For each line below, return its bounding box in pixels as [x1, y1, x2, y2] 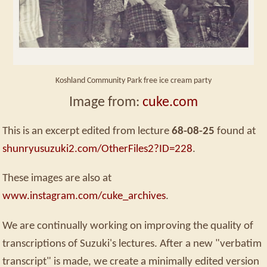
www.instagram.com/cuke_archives [2, 190, 166, 203]
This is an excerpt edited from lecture [2, 125, 169, 138]
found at [217, 125, 256, 138]
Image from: [69, 95, 142, 110]
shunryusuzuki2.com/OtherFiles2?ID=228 [2, 143, 193, 156]
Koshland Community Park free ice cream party [55, 76, 212, 85]
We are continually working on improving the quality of [2, 219, 253, 232]
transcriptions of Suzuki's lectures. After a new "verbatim [2, 237, 262, 250]
